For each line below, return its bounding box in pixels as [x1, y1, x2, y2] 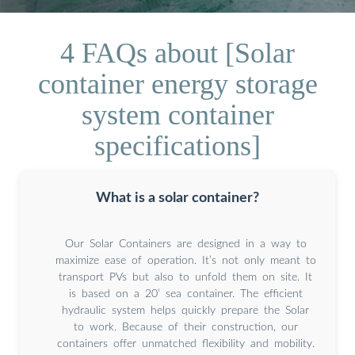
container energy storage [37, 67, 318, 100]
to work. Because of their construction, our [73, 321, 298, 333]
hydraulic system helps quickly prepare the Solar [62, 304, 309, 316]
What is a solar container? [96, 190, 259, 204]
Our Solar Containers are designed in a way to [64, 238, 307, 250]
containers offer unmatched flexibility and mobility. [56, 338, 315, 349]
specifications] [94, 129, 261, 162]
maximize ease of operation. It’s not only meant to [55, 254, 316, 266]
